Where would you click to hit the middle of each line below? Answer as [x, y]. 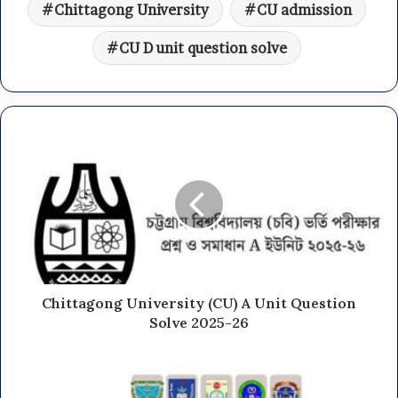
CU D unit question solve [203, 48]
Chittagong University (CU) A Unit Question [199, 302]
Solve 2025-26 [199, 322]
